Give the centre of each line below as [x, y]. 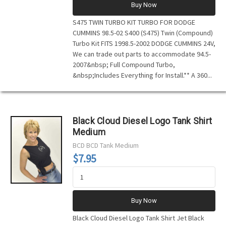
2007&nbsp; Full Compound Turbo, [124, 64]
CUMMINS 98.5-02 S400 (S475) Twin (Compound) [143, 33]
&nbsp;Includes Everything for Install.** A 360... [142, 75]
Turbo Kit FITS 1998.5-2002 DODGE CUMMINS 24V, [144, 43]
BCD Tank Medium [112, 145]
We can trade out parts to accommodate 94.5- [142, 54]
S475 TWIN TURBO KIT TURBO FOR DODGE [134, 22]
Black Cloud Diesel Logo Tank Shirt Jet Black [138, 218]
